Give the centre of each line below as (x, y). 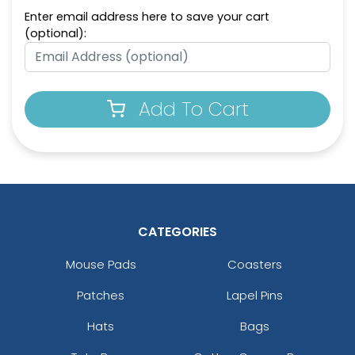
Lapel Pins (254, 295)
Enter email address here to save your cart (147, 16)
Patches (101, 295)
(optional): (55, 33)
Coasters (254, 264)
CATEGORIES (177, 231)
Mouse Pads (101, 264)
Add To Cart (193, 109)
